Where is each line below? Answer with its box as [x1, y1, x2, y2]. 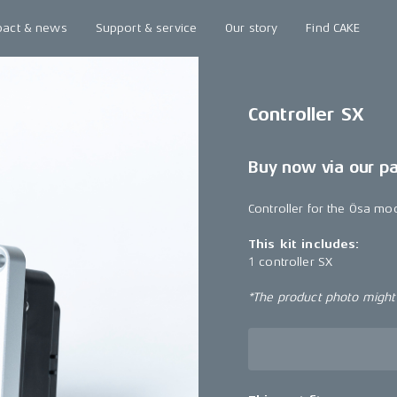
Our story [225, 21, 278, 35]
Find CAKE [306, 21, 361, 35]
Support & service [95, 21, 198, 35]
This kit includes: [248, 237, 360, 251]
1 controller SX [248, 254, 333, 269]
